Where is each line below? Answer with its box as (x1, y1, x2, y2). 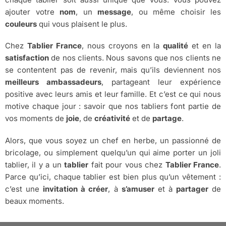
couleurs (5, 19, 37, 29)
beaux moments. (5, 196, 64, 206)
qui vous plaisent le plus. (37, 19, 127, 29)
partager (176, 184, 208, 194)
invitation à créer (43, 184, 108, 194)
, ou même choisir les (131, 7, 221, 17)
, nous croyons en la (81, 41, 163, 51)
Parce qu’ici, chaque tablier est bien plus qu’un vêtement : (5, 172, 221, 182)
